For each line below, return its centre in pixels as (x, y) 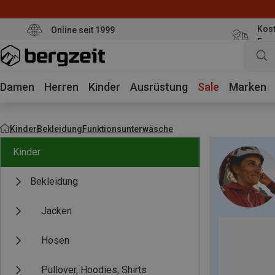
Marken (248, 87)
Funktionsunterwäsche (128, 129)
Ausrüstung (159, 87)
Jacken (56, 211)
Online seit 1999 (83, 30)
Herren (61, 87)
